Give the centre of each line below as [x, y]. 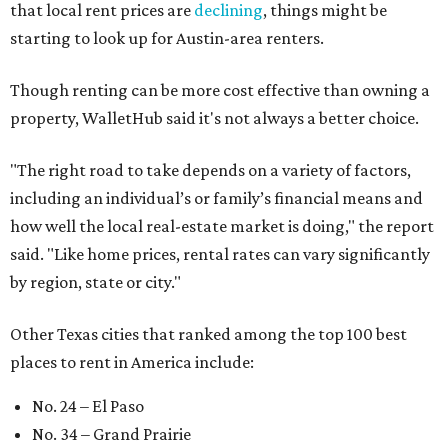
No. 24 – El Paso [88, 406]
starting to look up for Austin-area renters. [167, 38]
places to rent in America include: [132, 362]
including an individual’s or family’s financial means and [216, 198]
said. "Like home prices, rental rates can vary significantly [220, 254]
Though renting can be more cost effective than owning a [220, 90]
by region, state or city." [95, 282]
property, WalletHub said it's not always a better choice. [214, 118]
